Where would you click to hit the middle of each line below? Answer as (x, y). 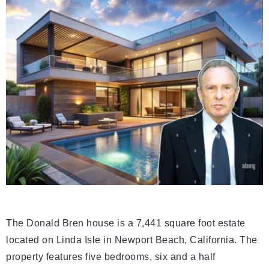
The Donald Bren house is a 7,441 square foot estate (126, 223)
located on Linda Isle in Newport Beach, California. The (132, 240)
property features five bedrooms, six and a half (111, 257)
